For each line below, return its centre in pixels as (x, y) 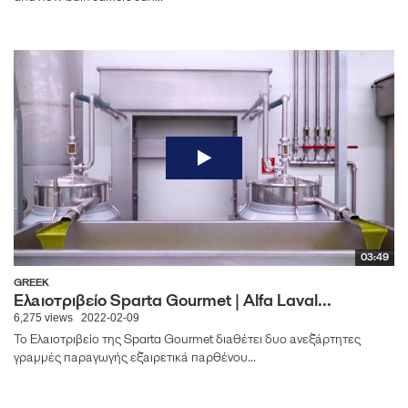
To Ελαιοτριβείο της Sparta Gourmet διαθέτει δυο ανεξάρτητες (187, 338)
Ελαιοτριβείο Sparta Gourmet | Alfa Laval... (173, 300)
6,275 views (43, 317)
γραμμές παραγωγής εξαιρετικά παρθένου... (135, 357)
